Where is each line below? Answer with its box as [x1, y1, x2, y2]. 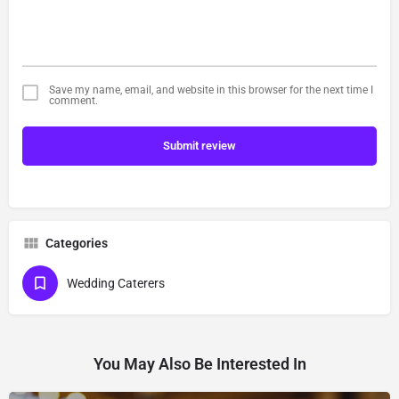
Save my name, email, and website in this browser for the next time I [49, 83, 373, 96]
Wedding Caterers [67, 275, 165, 290]
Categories [45, 235, 108, 250]
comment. [49, 94, 98, 107]
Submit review [163, 138, 236, 152]
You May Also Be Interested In [93, 354, 306, 373]
